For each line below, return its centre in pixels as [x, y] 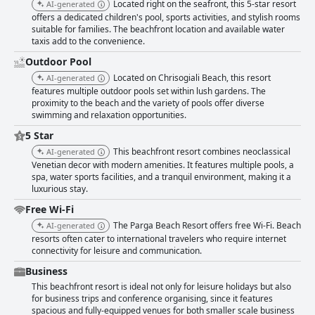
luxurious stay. [60, 189]
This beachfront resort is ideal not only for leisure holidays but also [161, 287]
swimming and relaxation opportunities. [109, 115]
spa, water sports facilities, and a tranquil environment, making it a [161, 177]
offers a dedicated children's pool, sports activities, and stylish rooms [166, 18]
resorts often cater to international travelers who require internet [159, 239]
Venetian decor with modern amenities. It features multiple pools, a [163, 165]
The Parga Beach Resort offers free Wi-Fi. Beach [207, 226]
